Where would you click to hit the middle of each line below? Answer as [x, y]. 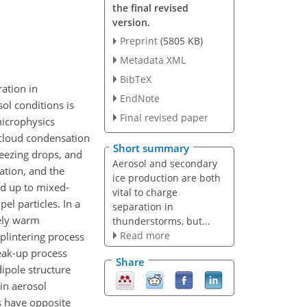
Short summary [151, 148]
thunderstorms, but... [161, 221]
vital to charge [145, 193]
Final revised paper [164, 117]
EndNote [139, 98]
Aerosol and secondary [164, 164]
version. [131, 22]
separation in [143, 207]
